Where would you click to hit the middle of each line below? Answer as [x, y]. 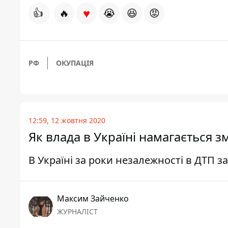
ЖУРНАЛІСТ [77, 212]
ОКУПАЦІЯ [75, 63]
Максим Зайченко [93, 199]
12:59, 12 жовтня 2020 [67, 121]
